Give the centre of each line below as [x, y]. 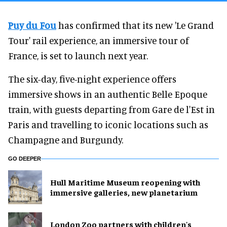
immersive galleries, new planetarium [124, 192]
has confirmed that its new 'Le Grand [135, 25]
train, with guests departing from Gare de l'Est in [111, 109]
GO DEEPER [25, 158]
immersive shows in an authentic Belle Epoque [108, 94]
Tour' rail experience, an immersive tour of [99, 40]
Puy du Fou [32, 25]
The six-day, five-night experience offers [92, 79]
